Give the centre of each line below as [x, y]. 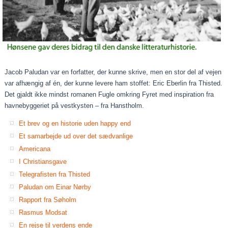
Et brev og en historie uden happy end [75, 123]
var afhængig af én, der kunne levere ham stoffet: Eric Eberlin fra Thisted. [114, 83]
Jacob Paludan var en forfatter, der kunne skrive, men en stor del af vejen [113, 72]
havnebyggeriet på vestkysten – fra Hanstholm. [75, 105]
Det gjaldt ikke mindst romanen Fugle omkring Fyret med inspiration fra [109, 94]
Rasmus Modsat [43, 212]
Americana [35, 149]
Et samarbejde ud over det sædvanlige [76, 136]
